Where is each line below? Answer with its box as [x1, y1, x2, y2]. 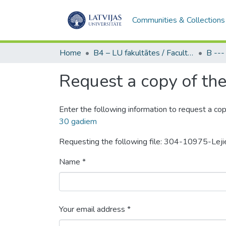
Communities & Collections [132, 15, 225, 26]
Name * [59, 156, 86, 167]
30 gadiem [59, 116, 97, 127]
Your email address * [59, 204, 131, 215]
